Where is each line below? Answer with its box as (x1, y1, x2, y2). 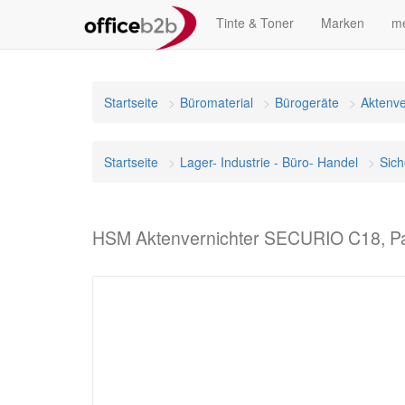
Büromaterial (180, 93, 253, 111)
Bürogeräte (275, 93, 339, 111)
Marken (321, 14, 364, 32)
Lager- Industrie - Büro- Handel (180, 153, 358, 171)
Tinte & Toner (216, 14, 294, 32)
